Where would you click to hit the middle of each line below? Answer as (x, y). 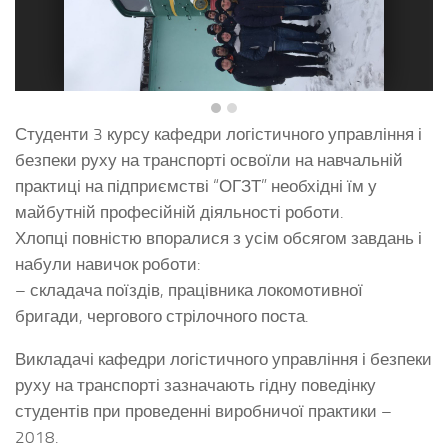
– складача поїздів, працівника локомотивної (189, 289)
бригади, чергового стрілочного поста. (162, 315)
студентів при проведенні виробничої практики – (203, 410)
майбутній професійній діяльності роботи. (179, 211)
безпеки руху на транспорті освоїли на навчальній (209, 159)
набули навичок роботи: (108, 263)
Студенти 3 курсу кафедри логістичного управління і (218, 133)
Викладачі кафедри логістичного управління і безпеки (223, 358)
